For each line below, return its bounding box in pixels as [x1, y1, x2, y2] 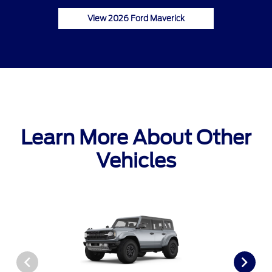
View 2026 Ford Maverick [87, 14, 185, 24]
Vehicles [96, 149, 176, 173]
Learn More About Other [21, 126, 251, 150]
